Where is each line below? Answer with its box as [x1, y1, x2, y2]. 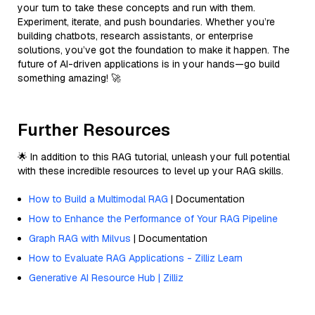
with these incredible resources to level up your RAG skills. [18, 164, 283, 177]
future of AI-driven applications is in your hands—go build [18, 57, 280, 70]
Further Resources [18, 118, 170, 141]
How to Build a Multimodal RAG [29, 192, 168, 205]
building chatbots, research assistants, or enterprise [18, 29, 253, 42]
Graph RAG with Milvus [29, 231, 131, 245]
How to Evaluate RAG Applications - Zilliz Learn [29, 251, 243, 264]
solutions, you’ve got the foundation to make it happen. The [18, 43, 290, 56]
